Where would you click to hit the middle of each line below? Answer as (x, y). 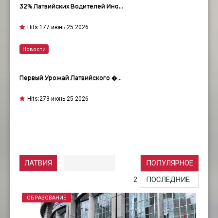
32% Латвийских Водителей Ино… (71, 6)
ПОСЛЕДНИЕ (168, 180)
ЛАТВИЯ (38, 163)
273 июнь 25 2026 (64, 99)
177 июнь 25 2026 (64, 27)
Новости (34, 50)
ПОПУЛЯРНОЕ (170, 163)
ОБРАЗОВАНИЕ (46, 198)
